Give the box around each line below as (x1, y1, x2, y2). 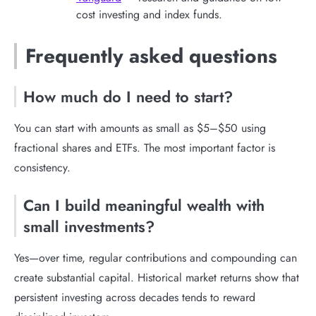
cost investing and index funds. (76, 6, 222, 23)
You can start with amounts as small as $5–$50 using (14, 119, 266, 136)
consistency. (14, 159, 71, 176)
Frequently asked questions (25, 41, 277, 71)
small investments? (23, 214, 154, 238)
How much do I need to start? (23, 85, 233, 108)
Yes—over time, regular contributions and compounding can (14, 249, 297, 266)
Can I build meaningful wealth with (23, 193, 265, 217)
